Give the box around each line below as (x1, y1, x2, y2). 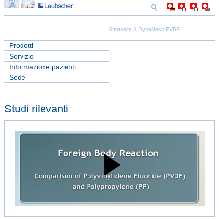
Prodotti (9, 41, 33, 49)
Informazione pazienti (9, 63, 76, 71)
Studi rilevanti (4, 102, 68, 115)
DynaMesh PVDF (138, 26, 180, 32)
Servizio (9, 52, 34, 60)
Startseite (109, 26, 131, 32)
